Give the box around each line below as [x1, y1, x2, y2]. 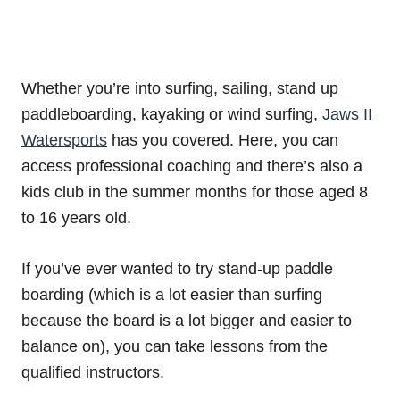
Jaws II [322, 104, 372, 123]
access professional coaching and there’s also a [21, 156, 362, 175]
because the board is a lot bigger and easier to [21, 311, 352, 329]
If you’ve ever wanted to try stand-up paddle [21, 259, 333, 278]
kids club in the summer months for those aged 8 [21, 182, 368, 201]
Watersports [21, 130, 107, 149]
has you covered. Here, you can [107, 130, 338, 149]
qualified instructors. [21, 362, 164, 381]
